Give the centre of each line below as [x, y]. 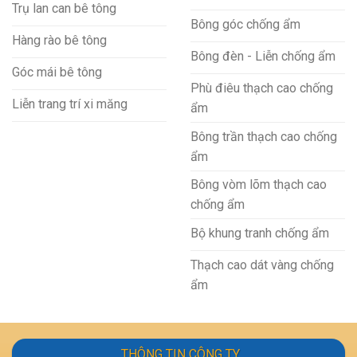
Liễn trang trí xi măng [70, 104]
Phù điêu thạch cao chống [262, 88]
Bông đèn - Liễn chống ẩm [263, 57]
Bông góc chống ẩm [245, 25]
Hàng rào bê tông [59, 40]
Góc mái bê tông [57, 72]
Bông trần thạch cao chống [264, 136]
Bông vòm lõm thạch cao [259, 185]
